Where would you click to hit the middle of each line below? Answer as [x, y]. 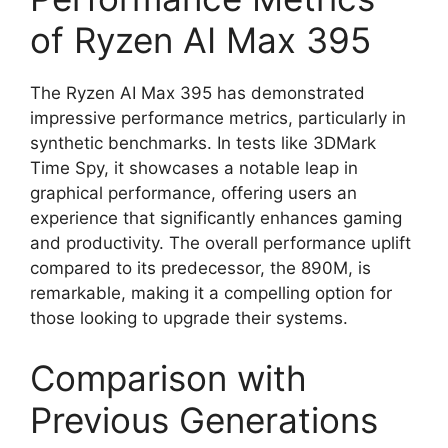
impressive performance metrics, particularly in [218, 118]
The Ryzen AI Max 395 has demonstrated [197, 93]
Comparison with [168, 377]
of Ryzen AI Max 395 [200, 40]
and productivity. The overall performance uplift [220, 243]
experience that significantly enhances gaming [216, 218]
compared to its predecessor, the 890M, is [200, 268]
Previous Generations [204, 419]
